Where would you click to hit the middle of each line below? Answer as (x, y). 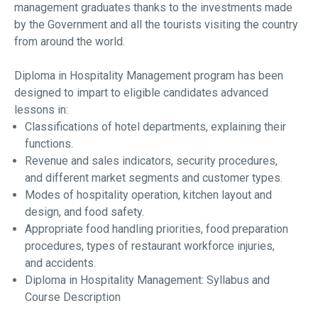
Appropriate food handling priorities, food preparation (157, 229)
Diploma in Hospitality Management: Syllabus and (147, 280)
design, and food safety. (84, 212)
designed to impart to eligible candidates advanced (141, 93)
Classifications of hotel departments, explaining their (155, 127)
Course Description (73, 297)
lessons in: (41, 110)
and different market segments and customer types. (154, 178)
